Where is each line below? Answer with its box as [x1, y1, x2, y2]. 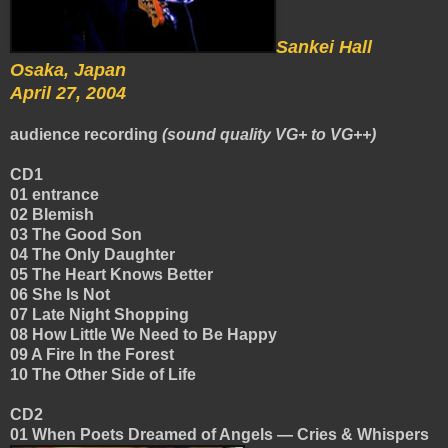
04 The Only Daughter [10, 246, 179, 264]
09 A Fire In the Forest [10, 346, 178, 364]
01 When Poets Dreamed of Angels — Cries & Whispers [10, 426, 433, 444]
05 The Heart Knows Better [10, 266, 217, 284]
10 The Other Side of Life [10, 366, 200, 384]
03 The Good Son [10, 226, 146, 244]
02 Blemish [10, 206, 98, 224]
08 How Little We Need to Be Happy [10, 326, 281, 344]
